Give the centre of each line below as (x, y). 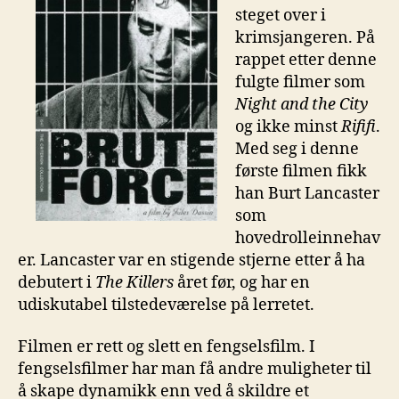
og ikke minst (288, 126)
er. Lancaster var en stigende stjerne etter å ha (191, 260)
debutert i (57, 282)
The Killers (134, 282)
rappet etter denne (306, 60)
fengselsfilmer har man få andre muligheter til (195, 369)
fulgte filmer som (300, 82)
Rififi (358, 126)
